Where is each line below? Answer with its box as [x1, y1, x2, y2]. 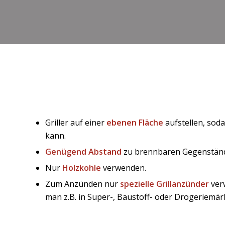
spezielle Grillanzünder [120, 178, 209, 189]
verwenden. [101, 162, 146, 173]
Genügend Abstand [45, 146, 122, 157]
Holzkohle [62, 162, 101, 173]
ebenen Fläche [106, 117, 163, 128]
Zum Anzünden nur [45, 178, 120, 189]
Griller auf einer [45, 117, 106, 128]
